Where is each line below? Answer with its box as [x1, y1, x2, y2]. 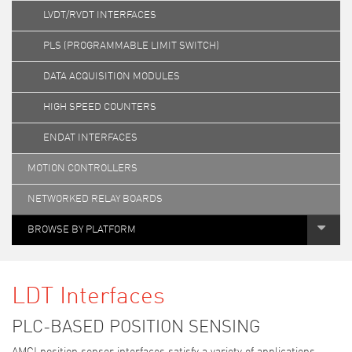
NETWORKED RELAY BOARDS [27, 194, 163, 204]
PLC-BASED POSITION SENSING [12, 319, 260, 336]
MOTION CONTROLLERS [27, 163, 137, 174]
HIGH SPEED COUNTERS [43, 102, 156, 112]
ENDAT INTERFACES [43, 133, 137, 143]
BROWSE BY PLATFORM [27, 225, 136, 235]
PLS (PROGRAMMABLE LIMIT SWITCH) [43, 41, 219, 51]
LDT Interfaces [12, 285, 165, 309]
